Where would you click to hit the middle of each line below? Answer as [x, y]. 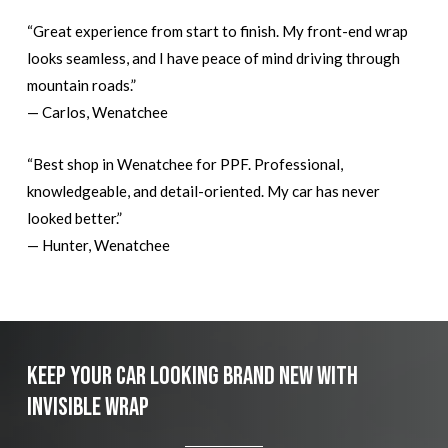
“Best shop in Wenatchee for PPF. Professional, [185, 163]
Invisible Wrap [87, 408]
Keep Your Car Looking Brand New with [192, 377]
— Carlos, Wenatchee [98, 111]
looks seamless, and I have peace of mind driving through [214, 57]
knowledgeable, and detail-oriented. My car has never [204, 190]
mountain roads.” [82, 84]
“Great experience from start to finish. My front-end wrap [218, 30]
